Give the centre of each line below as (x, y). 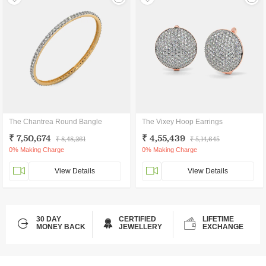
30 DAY (49, 219)
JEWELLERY (140, 227)
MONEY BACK (61, 227)
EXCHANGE (223, 227)
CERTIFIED (137, 219)
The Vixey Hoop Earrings (182, 122)
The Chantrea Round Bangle (56, 122)
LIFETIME (218, 219)
